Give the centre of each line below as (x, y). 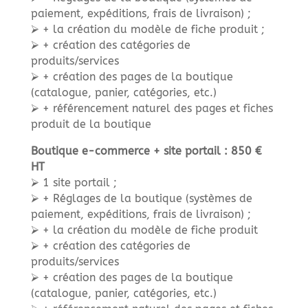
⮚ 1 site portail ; (74, 182)
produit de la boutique (91, 124)
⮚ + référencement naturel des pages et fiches (152, 108)
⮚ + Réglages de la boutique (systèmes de (141, 198)
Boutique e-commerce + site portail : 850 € (146, 151)
